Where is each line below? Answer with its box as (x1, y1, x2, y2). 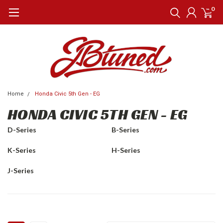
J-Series (7, 166, 34, 175)
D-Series (7, 125, 36, 134)
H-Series (111, 146, 140, 154)
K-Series (7, 146, 36, 154)
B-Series (111, 125, 139, 134)
